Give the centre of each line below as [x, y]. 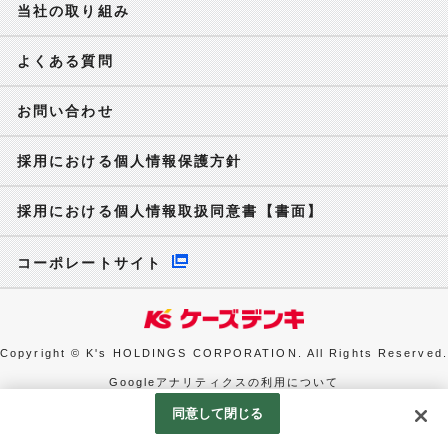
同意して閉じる [217, 413]
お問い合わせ [65, 111]
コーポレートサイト [89, 263]
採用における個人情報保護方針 [130, 161]
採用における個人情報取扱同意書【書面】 [170, 211]
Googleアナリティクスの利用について [224, 381]
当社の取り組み [73, 11]
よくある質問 [65, 61]
